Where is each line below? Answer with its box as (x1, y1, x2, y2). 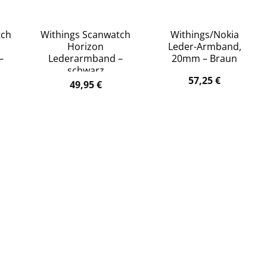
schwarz (67, 64, 104, 77)
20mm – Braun (172, 52, 238, 66)
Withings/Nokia (170, 28, 239, 42)
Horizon (67, 40, 104, 54)
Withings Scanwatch (41, 28, 131, 42)
